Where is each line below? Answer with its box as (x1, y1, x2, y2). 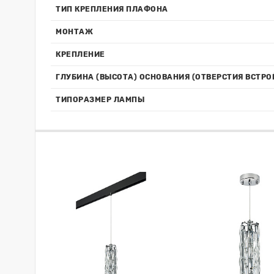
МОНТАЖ (56, 28, 93, 36)
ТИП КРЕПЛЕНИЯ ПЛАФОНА (56, 5, 168, 13)
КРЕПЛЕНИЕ (56, 50, 105, 59)
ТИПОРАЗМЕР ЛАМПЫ (56, 95, 144, 104)
